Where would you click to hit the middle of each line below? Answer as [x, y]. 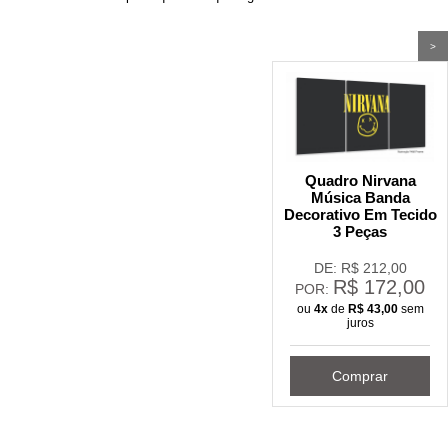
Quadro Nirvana [360, 181]
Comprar [360, 375]
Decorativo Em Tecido [360, 215]
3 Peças [360, 232]
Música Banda [360, 198]
